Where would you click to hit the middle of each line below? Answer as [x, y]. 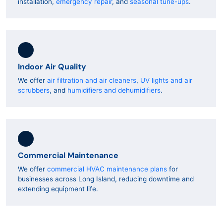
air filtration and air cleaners [92, 80]
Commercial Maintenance [68, 155]
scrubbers [34, 90]
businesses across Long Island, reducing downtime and [106, 179]
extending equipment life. [58, 189]
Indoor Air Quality [52, 66]
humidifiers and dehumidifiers [114, 90]
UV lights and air [166, 80]
